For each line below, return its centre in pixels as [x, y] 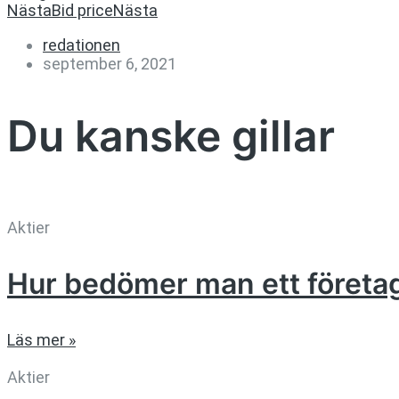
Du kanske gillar [171, 136]
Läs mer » [41, 339]
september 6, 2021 [110, 64]
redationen [81, 45]
